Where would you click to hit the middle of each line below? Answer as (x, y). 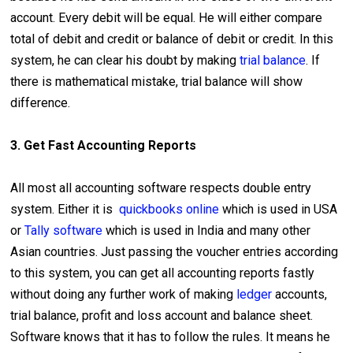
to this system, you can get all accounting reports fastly (163, 273)
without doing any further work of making (124, 295)
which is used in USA (280, 210)
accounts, (301, 295)
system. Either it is (65, 210)
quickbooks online (171, 210)
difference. (41, 103)
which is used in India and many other (207, 231)
